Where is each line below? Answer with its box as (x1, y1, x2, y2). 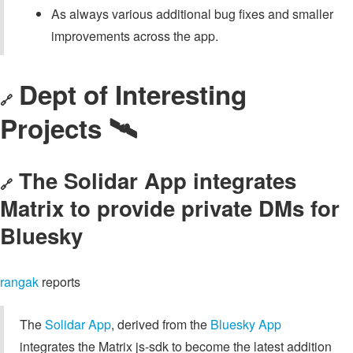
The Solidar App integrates (19, 165, 296, 196)
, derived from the (111, 315, 210, 333)
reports (39, 273, 80, 291)
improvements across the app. (51, 27, 218, 46)
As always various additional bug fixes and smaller (51, 5, 333, 24)
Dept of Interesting (19, 75, 247, 113)
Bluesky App (210, 315, 281, 333)
